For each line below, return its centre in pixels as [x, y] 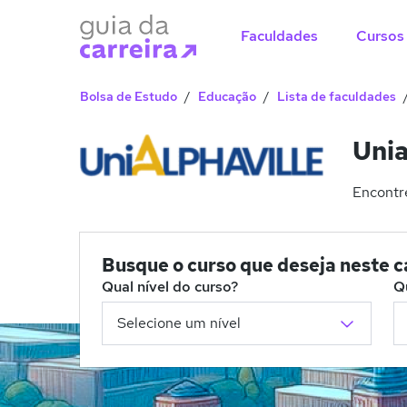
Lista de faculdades [337, 96]
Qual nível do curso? [170, 287]
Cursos [380, 36]
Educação [227, 96]
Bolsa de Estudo [129, 96]
